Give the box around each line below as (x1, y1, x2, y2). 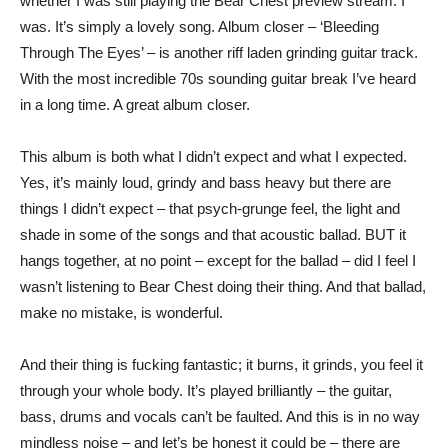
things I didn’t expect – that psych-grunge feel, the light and (20, 199, 400, 217)
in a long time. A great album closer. (20, 95, 250, 113)
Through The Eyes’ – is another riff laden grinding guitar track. (20, 43, 418, 61)
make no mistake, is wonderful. (20, 303, 223, 321)
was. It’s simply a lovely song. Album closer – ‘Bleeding (20, 17, 379, 35)
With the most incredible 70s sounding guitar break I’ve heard (20, 69, 416, 87)
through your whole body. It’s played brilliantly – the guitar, (20, 381, 392, 399)
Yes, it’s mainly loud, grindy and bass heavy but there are (20, 173, 391, 191)
